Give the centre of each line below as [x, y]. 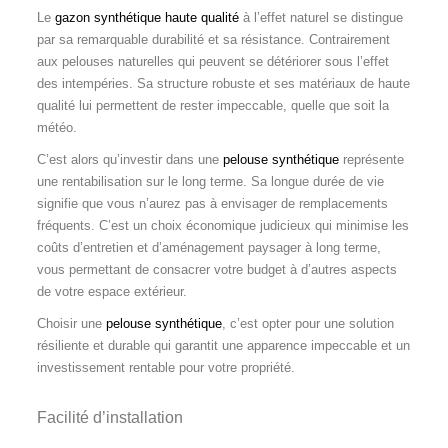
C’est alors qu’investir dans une [129, 159]
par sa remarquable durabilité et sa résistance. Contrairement [213, 39]
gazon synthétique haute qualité [146, 17]
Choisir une [69, 323]
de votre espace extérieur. [111, 291]
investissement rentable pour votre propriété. [167, 367]
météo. [56, 127]
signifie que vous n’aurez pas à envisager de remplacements [212, 203]
